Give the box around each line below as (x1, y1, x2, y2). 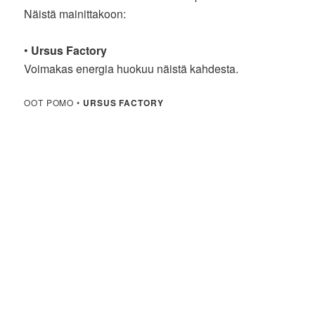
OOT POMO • (24, 96, 83, 108)
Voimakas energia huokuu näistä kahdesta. (24, 60, 239, 77)
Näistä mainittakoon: (24, 5, 129, 22)
